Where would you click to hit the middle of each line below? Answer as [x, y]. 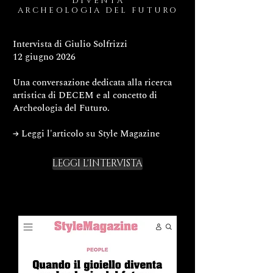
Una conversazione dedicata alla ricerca [92, 82]
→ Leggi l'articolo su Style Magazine [86, 133]
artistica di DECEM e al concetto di [85, 95]
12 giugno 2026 [44, 57]
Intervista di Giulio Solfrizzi [70, 44]
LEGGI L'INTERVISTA [97, 164]
